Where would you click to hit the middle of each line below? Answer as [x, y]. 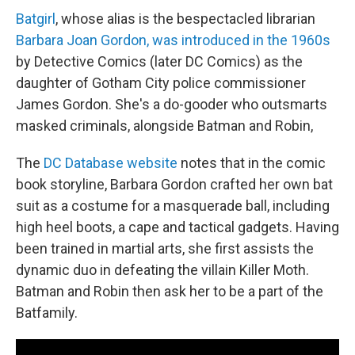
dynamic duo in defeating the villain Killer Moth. [162, 270]
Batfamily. [47, 313]
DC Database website [111, 163]
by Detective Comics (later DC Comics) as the [159, 61]
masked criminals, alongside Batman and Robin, [164, 126]
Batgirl [36, 19]
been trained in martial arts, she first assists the [165, 248]
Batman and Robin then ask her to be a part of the [170, 291]
